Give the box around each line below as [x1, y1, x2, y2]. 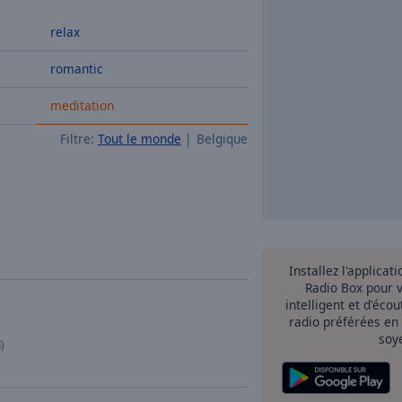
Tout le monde [97, 130, 181, 147]
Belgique [197, 130, 248, 147]
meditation [50, 97, 114, 114]
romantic [50, 60, 103, 77]
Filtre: [59, 130, 94, 147]
